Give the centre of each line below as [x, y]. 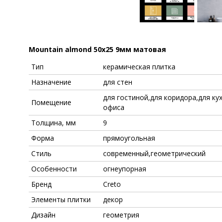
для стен [118, 82]
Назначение [51, 82]
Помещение [51, 102]
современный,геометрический [154, 153]
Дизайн [43, 215]
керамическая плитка [139, 66]
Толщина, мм [54, 122]
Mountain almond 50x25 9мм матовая [97, 49]
